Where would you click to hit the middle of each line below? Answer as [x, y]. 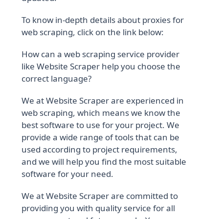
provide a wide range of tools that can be [101, 137]
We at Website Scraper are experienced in [103, 101]
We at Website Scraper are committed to [100, 196]
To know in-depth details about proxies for [103, 20]
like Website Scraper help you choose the [101, 66]
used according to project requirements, [100, 150]
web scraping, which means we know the [101, 113]
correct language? [57, 79]
